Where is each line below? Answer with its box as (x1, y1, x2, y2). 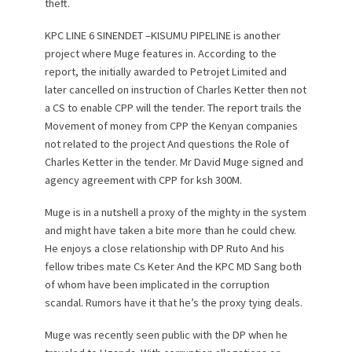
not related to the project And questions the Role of (44, 137, 289, 152)
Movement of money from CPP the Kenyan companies (44, 119, 298, 134)
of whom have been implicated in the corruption (44, 277, 269, 292)
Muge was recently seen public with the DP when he (44, 328, 288, 342)
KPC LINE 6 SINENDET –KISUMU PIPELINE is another (44, 28, 280, 43)
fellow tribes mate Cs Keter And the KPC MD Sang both (44, 259, 302, 274)
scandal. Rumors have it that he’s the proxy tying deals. (44, 295, 302, 310)
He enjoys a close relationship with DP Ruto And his (44, 241, 284, 256)
